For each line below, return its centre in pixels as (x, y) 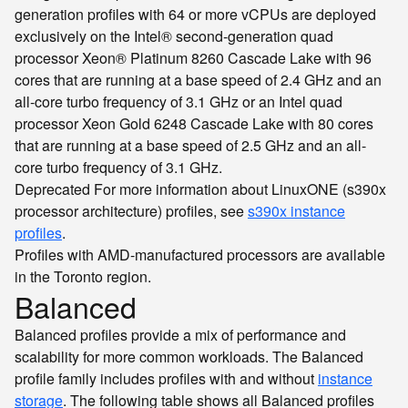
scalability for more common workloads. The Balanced (189, 357)
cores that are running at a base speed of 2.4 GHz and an (198, 80)
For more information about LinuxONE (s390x (238, 189)
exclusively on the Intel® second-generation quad (174, 36)
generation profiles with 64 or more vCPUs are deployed (195, 14)
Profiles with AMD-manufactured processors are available (200, 255)
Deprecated (52, 189)
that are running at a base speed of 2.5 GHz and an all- (190, 145)
